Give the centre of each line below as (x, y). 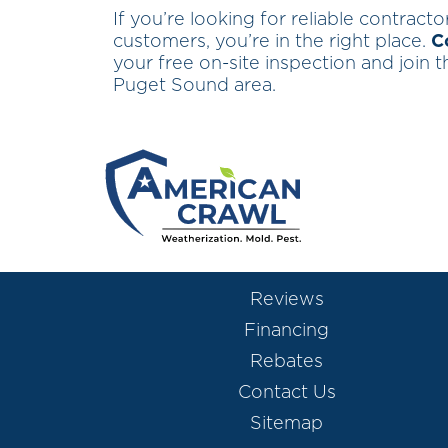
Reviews (286, 299)
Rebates (286, 361)
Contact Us (286, 392)
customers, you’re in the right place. (272, 42)
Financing (286, 330)
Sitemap (286, 423)
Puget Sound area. (194, 86)
